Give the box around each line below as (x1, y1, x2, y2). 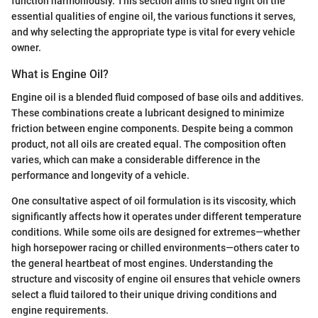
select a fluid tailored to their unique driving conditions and (11, 288, 277, 300)
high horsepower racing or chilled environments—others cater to (11, 241, 300, 253)
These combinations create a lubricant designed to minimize (11, 106, 285, 119)
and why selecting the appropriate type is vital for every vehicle (11, 26, 295, 38)
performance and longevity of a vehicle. (11, 169, 190, 181)
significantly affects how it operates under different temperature (11, 210, 302, 222)
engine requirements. (11, 304, 109, 316)
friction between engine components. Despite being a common (11, 122, 293, 134)
